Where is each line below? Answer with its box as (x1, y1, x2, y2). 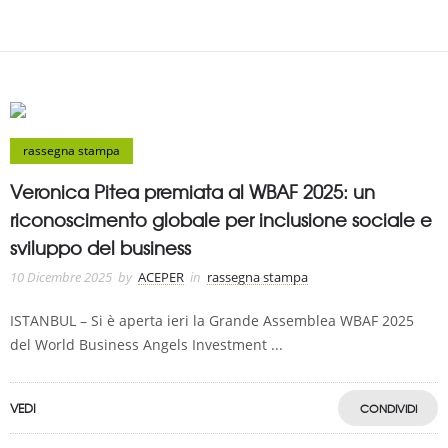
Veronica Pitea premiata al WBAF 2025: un (10, 178, 375, 205)
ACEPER (138, 268, 184, 286)
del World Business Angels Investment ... (10, 335, 283, 354)
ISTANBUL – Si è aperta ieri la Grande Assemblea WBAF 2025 (10, 311, 414, 330)
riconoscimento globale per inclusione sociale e (10, 206, 432, 233)
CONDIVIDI (359, 400, 417, 416)
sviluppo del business (10, 234, 191, 261)
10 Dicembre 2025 (10, 268, 112, 286)
